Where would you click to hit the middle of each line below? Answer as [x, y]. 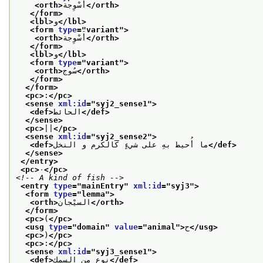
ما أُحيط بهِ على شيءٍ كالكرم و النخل [131, 144]
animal [161, 227]
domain [91, 227]
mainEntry [103, 186]
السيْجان [75, 202]
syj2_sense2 [122, 136]
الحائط [68, 112]
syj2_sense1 [122, 103]
